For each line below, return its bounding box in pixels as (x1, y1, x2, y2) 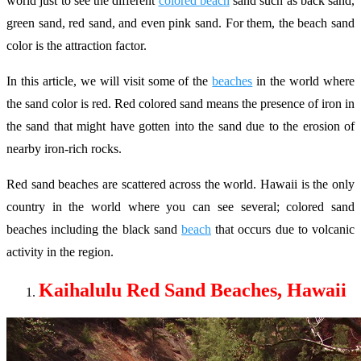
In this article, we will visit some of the (6, 74, 213, 88)
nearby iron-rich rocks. (6, 142, 122, 156)
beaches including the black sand (6, 222, 181, 236)
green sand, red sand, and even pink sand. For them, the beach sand (6, 16, 355, 30)
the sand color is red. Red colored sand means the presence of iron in (6, 97, 355, 110)
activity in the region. (6, 245, 114, 259)
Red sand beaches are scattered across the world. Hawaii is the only (6, 177, 355, 191)
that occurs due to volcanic (211, 222, 355, 236)
